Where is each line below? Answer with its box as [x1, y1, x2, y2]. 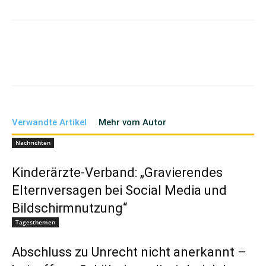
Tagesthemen [15, 218, 55, 226]
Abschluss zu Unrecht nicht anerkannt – [12, 245, 246, 259]
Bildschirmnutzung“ [12, 201, 127, 216]
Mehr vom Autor [99, 117, 166, 128]
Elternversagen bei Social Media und [12, 183, 227, 198]
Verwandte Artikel [12, 117, 87, 128]
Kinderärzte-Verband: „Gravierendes [12, 165, 223, 180]
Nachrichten [15, 138, 50, 147]
